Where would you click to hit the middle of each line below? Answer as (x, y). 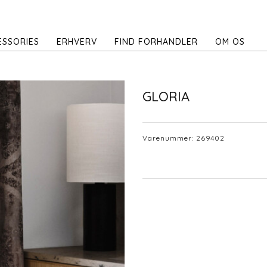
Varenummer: (169, 138)
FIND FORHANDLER (156, 42)
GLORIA (166, 97)
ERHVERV (77, 42)
